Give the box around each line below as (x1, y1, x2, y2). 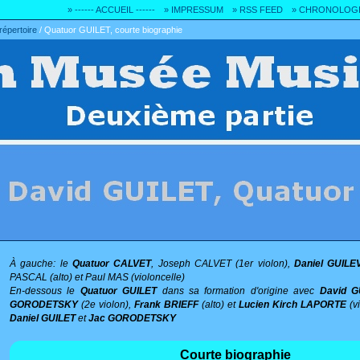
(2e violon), (78, 299, 134, 309)
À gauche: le (10, 258, 73, 268)
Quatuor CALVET (72, 258, 152, 268)
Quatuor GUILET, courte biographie (44, 25, 182, 35)
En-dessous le (10, 285, 80, 296)
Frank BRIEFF (133, 299, 198, 309)
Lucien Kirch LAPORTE (238, 299, 346, 309)
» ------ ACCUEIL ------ (67, 5, 155, 14)
